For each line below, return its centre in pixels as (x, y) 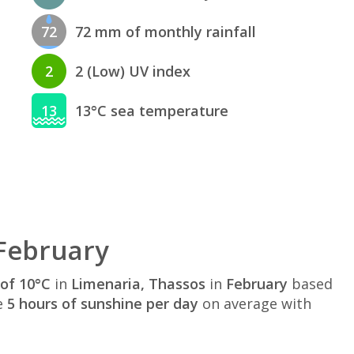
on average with (255, 304)
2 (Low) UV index (133, 71)
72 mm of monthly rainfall (166, 31)
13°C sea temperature (152, 110)
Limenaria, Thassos (138, 284)
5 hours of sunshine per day (103, 304)
